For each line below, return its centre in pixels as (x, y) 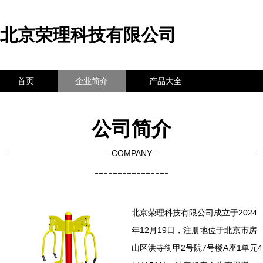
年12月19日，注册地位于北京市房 (194, 230)
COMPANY (131, 153)
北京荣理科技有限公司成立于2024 (194, 213)
